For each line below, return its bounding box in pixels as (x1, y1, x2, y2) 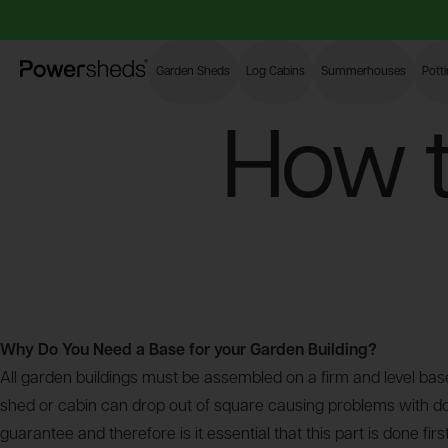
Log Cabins (246, 66, 305, 78)
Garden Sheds (156, 66, 230, 78)
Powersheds (19, 61, 108, 78)
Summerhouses (321, 66, 406, 78)
